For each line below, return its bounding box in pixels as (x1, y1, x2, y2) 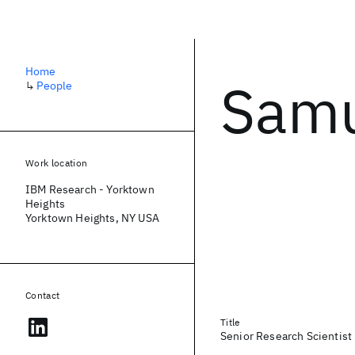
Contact (25, 289, 60, 301)
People (36, 78, 73, 93)
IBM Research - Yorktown (25, 182, 155, 197)
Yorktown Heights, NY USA (25, 211, 159, 225)
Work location (25, 157, 88, 169)
